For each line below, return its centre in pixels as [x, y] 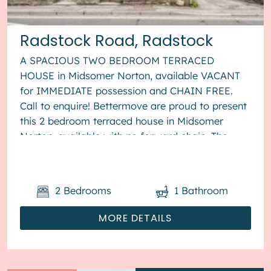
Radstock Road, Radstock [117, 41]
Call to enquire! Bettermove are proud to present [134, 106]
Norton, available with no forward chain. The [124, 136]
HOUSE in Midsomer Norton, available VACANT [130, 75]
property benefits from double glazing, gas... [123, 151]
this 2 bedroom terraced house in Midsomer [122, 121]
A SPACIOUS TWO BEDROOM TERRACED [117, 60]
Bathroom [205, 191]
